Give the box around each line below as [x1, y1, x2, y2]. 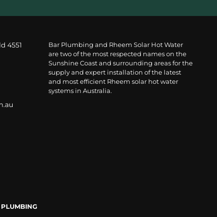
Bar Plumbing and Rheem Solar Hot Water [48, 41, 183, 49]
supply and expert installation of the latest [48, 69, 181, 77]
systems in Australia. [48, 87, 112, 95]
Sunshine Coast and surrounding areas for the [48, 60, 193, 67]
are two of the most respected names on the [48, 50, 186, 58]
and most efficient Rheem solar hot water [48, 78, 178, 86]
